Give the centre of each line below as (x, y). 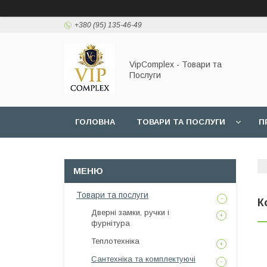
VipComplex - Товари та (176, 64)
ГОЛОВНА (95, 122)
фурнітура (111, 223)
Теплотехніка (115, 241)
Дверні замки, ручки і (130, 212)
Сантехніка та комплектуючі (143, 259)
